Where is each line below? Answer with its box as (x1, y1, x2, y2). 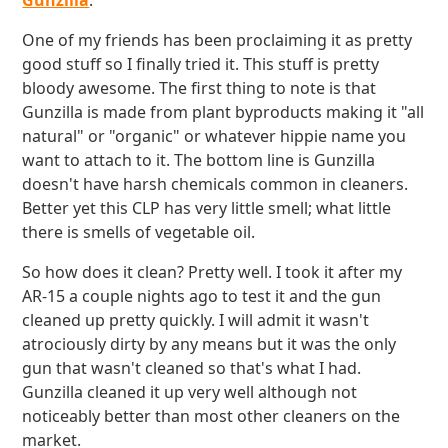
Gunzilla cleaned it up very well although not (22, 381, 358, 403)
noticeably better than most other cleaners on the (22, 405, 401, 427)
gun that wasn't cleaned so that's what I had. (22, 357, 362, 379)
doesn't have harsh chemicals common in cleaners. (22, 173, 409, 195)
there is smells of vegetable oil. (22, 221, 256, 243)
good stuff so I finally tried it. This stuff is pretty (22, 53, 380, 75)
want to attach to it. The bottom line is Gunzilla (22, 149, 376, 171)
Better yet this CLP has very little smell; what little (22, 197, 392, 219)
